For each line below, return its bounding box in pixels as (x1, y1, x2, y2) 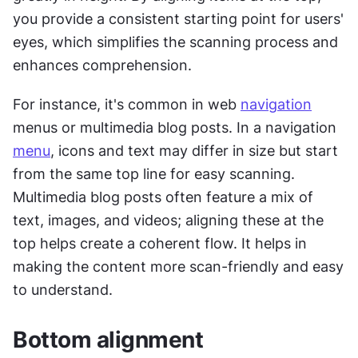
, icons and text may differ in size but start (50, 142, 338, 160)
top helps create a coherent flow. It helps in (13, 235, 307, 253)
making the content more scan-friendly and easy (13, 258, 344, 276)
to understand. (13, 281, 113, 299)
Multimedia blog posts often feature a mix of (13, 189, 313, 206)
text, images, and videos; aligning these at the (13, 212, 324, 229)
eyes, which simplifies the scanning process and (13, 34, 338, 51)
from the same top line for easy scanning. (13, 165, 295, 183)
